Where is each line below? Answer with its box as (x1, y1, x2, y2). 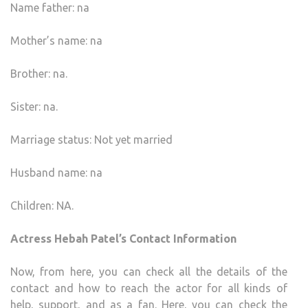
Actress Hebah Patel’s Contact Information (10, 232, 236, 245)
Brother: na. (10, 67, 67, 80)
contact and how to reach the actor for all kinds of (10, 281, 287, 294)
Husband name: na (10, 166, 102, 179)
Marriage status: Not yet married (10, 133, 173, 146)
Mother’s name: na (10, 34, 102, 47)
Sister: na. (10, 100, 58, 113)
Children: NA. (10, 199, 74, 212)
